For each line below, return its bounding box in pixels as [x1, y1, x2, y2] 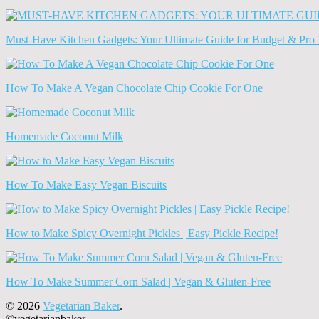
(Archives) [5, 19, 53, 32]
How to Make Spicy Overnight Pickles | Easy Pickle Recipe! [6, 226, 278, 239]
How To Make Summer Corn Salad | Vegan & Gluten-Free [6, 275, 271, 288]
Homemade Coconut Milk [6, 130, 123, 142]
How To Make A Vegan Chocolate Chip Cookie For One [6, 81, 263, 94]
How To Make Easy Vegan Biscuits [6, 178, 167, 191]
